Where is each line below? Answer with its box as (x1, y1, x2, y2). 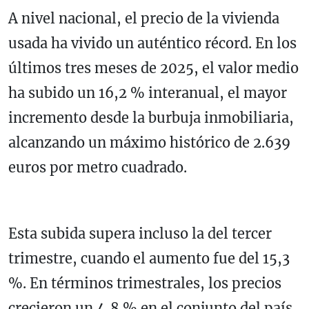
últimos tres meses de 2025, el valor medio (8, 59, 299, 77)
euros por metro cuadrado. (8, 159, 187, 177)
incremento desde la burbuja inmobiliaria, (8, 109, 294, 127)
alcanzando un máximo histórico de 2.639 (8, 134, 290, 152)
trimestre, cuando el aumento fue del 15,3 (8, 250, 290, 268)
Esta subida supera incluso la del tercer (8, 225, 272, 243)
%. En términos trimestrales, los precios (8, 275, 281, 292)
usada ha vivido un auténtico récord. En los (8, 34, 297, 52)
